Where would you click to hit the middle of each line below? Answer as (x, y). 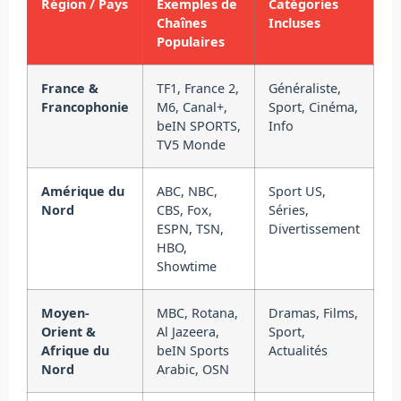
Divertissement (314, 229)
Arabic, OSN (193, 370)
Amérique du (83, 192)
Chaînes (182, 23)
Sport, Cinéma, (313, 107)
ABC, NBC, (187, 192)
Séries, (289, 210)
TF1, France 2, (198, 89)
